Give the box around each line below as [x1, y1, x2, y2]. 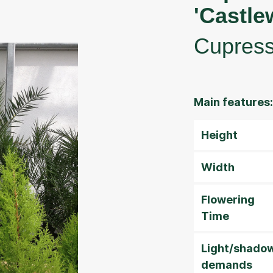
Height [201, 129, 238, 141]
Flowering [201, 193, 255, 206]
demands [201, 258, 252, 271]
